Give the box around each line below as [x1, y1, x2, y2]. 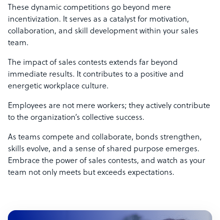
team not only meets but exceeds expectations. [8, 168, 174, 178]
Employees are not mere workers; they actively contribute [8, 102, 210, 111]
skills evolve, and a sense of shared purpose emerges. [8, 145, 199, 154]
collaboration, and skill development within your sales [8, 27, 198, 36]
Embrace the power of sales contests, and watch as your [8, 157, 205, 166]
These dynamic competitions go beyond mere [8, 3, 171, 13]
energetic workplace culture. [8, 82, 110, 91]
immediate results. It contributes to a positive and [8, 70, 184, 80]
